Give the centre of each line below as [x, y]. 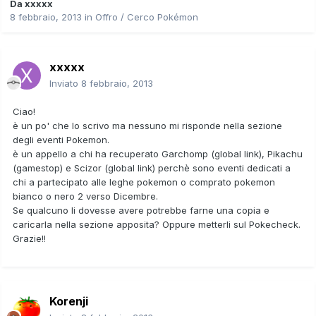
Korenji [69, 301]
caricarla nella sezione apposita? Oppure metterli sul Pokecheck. [157, 224]
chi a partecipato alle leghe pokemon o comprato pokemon [144, 182]
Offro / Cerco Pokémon [147, 17]
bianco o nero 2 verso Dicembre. [85, 196]
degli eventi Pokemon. [61, 139]
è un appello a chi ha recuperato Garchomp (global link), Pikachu [158, 153]
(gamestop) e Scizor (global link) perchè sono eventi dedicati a [152, 168]
